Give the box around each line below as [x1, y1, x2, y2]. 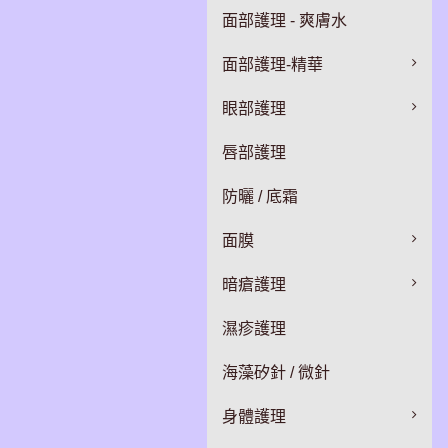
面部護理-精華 [222, 56, 323, 73]
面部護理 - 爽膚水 [222, 12, 347, 29]
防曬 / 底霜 [222, 188, 298, 205]
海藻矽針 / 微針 [222, 364, 330, 381]
